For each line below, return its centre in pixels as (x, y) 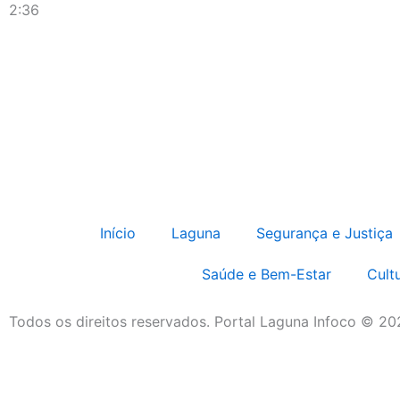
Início (118, 233)
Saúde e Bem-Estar (266, 274)
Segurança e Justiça (325, 233)
